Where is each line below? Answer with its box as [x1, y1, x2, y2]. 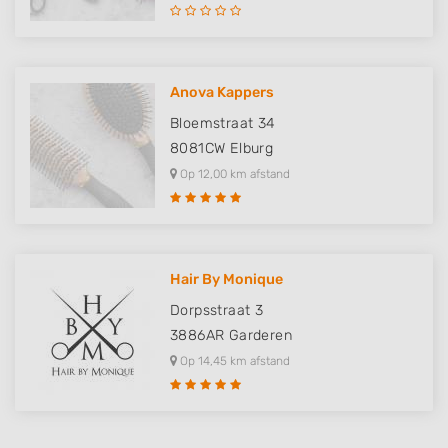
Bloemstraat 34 [170, 115, 276, 132]
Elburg [229, 140, 274, 157]
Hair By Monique [170, 271, 283, 288]
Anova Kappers [170, 84, 274, 101]
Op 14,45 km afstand [177, 354, 290, 368]
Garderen [228, 327, 293, 344]
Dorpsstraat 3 [170, 302, 264, 319]
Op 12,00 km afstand [177, 167, 290, 181]
